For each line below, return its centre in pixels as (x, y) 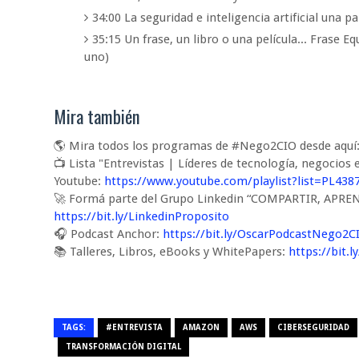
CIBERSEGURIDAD (314, 328)
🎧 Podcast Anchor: (109, 234)
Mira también (97, 117)
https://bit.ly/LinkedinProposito (142, 217)
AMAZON (202, 328)
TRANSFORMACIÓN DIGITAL (124, 347)
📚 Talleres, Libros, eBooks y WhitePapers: (171, 252)
